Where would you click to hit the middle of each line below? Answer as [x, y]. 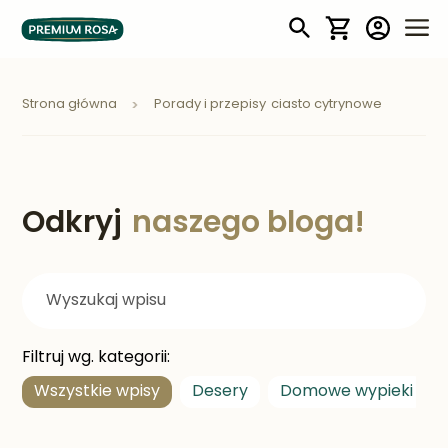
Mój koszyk [383, 18]
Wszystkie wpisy [97, 392]
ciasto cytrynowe [327, 104]
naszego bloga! [249, 224]
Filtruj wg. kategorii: [96, 358]
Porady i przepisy [210, 104]
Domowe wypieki [347, 392]
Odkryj [72, 224]
